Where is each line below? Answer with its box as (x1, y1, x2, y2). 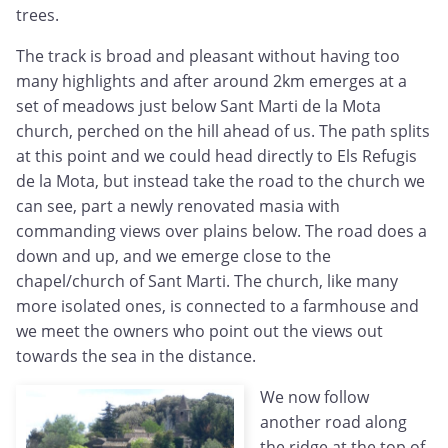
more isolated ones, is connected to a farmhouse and (16, 295, 419, 318)
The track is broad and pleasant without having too (16, 45, 400, 68)
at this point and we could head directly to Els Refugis (16, 145, 417, 168)
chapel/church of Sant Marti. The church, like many (16, 270, 398, 293)
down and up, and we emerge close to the (16, 245, 331, 268)
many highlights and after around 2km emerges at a (16, 70, 407, 93)
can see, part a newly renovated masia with (16, 195, 340, 218)
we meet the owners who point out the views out (16, 320, 383, 343)
